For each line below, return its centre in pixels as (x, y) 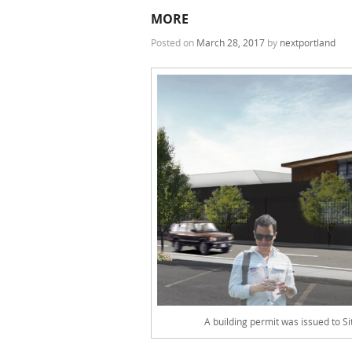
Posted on (174, 42)
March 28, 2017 (231, 42)
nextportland (308, 42)
